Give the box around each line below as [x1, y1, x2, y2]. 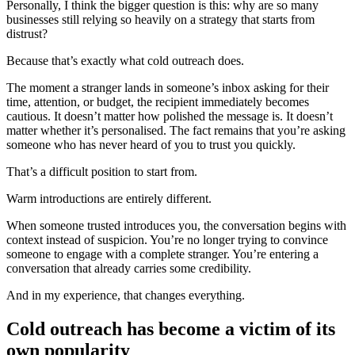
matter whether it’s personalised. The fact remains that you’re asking [6, 123, 345, 137]
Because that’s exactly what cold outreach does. [6, 53, 244, 67]
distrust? [6, 26, 48, 40]
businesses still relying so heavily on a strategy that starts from [6, 12, 315, 26]
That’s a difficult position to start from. [6, 164, 197, 178]
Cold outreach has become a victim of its [6, 318, 335, 339]
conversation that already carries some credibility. [6, 261, 251, 275]
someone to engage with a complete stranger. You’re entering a [6, 246, 319, 261]
